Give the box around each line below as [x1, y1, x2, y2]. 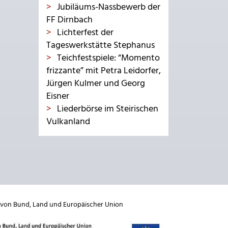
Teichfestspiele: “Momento [55, 51, 160, 66]
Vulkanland [46, 115, 90, 130]
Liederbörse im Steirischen [55, 102, 158, 117]
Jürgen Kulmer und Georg [46, 76, 145, 92]
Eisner [46, 89, 69, 104]
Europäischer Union [63, 199, 123, 211]
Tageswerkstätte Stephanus [46, 38, 155, 53]
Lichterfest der [55, 25, 113, 41]
